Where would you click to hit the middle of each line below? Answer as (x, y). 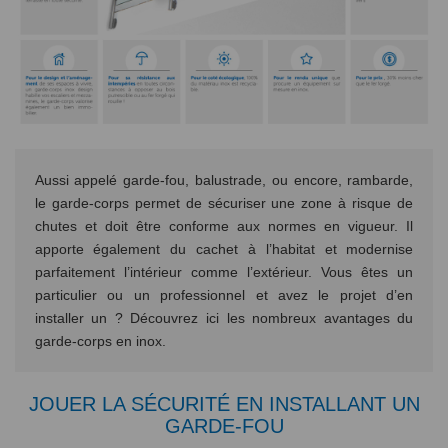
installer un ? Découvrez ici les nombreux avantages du (224, 317)
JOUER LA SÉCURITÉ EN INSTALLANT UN (224, 403)
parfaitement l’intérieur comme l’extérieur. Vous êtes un (224, 271)
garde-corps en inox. (100, 340)
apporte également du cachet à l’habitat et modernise (224, 248)
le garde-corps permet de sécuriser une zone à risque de (224, 202)
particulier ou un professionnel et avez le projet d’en (224, 294)
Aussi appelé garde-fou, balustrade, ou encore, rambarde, (224, 179)
